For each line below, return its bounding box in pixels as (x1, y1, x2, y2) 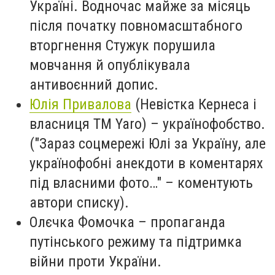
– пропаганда (134, 214, 225, 231)
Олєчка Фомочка (29, 214, 134, 231)
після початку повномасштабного (29, 17, 242, 35)
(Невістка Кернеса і (131, 96, 257, 114)
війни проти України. (29, 253, 161, 271)
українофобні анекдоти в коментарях (29, 155, 263, 172)
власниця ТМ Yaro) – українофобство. (29, 115, 265, 133)
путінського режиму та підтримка (29, 233, 242, 251)
